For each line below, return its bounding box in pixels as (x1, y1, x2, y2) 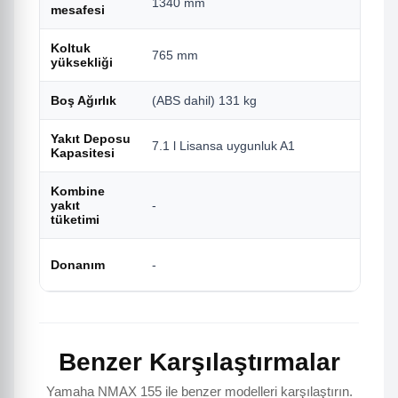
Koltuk (51, 41, 91, 56)
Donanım (51, 258, 105, 273)
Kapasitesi (51, 146, 115, 161)
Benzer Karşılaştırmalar (58, 348, 340, 377)
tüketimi (51, 212, 99, 227)
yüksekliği (51, 55, 113, 70)
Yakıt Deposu (51, 131, 131, 147)
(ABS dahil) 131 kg (152, 93, 257, 108)
